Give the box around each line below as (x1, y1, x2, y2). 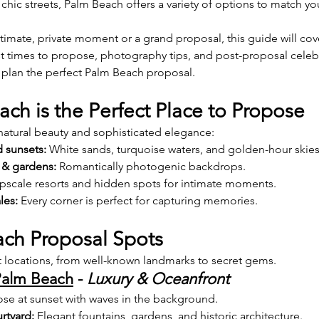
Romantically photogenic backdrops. (56, 159, 246, 173)
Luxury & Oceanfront (87, 268, 229, 288)
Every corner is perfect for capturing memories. (18, 193, 258, 207)
